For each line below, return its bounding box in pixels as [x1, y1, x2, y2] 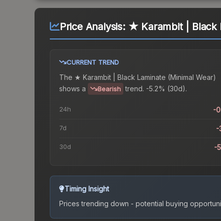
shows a [59, 84, 86, 93]
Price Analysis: [59, 21, 128, 33]
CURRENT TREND [67, 58, 119, 67]
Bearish [98, 85, 121, 93]
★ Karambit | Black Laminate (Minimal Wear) [74, 73, 216, 82]
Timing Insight [65, 184, 109, 193]
